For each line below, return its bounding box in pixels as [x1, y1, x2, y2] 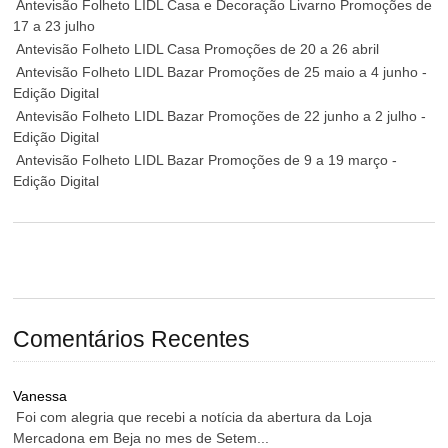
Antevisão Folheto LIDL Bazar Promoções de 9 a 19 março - [16, 151, 398, 168]
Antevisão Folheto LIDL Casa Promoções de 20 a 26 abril [16, 40, 380, 57]
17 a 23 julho [13, 17, 96, 34]
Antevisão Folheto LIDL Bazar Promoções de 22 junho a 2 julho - [16, 107, 427, 124]
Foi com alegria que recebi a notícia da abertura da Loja [16, 409, 373, 426]
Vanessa [13, 388, 68, 405]
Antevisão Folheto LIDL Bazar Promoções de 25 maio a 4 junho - [16, 63, 428, 80]
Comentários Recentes [13, 326, 251, 352]
